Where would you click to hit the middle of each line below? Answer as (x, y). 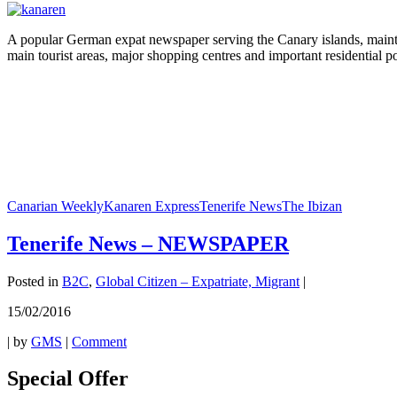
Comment (99, 341)
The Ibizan (312, 206)
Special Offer (68, 379)
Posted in (33, 281)
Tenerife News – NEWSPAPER (148, 243)
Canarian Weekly (55, 206)
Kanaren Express (152, 206)
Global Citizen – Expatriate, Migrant (198, 281)
